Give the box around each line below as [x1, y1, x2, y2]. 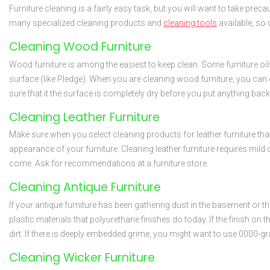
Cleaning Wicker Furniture [9, 249, 155, 266]
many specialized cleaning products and [9, 18, 163, 28]
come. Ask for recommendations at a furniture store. [9, 159, 209, 169]
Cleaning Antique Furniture [9, 179, 161, 196]
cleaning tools [163, 18, 217, 28]
